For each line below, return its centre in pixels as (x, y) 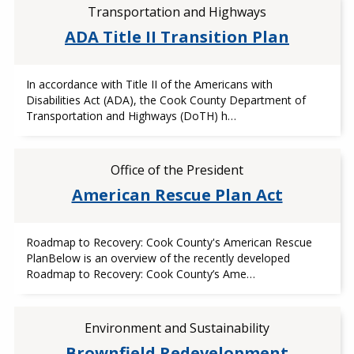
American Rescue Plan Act (177, 195)
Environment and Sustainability (177, 328)
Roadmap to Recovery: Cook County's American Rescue (169, 242)
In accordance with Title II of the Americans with (149, 84)
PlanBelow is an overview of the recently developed (158, 258)
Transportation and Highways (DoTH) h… (131, 116)
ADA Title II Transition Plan (177, 37)
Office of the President (177, 170)
